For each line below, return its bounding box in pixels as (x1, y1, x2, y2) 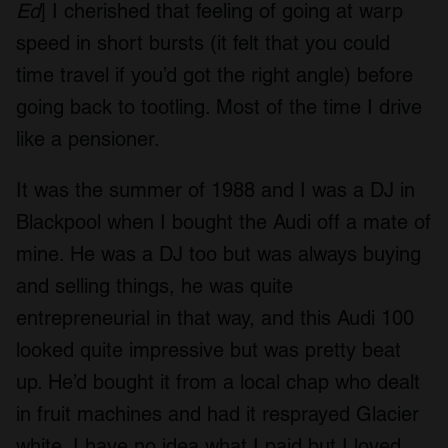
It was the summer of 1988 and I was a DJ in (16, 178, 415, 203)
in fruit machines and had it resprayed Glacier (16, 402, 419, 427)
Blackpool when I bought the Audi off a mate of (16, 210, 431, 235)
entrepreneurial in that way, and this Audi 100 (16, 306, 414, 331)
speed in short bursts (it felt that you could (16, 31, 390, 56)
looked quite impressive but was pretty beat (16, 338, 401, 363)
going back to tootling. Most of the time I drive (16, 95, 422, 120)
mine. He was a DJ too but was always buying (16, 242, 421, 267)
